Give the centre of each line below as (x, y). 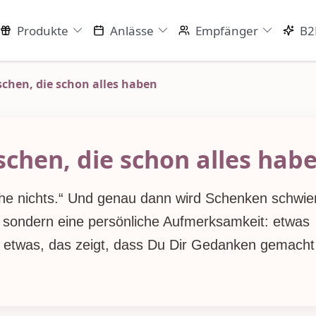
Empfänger (227, 30)
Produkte (42, 30)
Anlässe (132, 30)
